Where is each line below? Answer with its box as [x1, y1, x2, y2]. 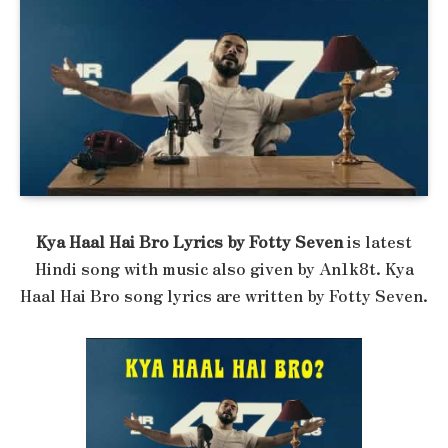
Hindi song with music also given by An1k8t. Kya [34, 256, 414, 280]
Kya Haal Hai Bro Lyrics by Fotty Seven [36, 229, 343, 253]
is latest [343, 229, 412, 253]
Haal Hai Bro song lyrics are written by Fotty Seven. [20, 283, 428, 307]
